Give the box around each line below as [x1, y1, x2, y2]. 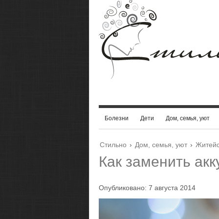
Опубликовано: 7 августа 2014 [99, 184, 196, 192]
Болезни [105, 115, 129, 122]
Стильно [100, 141, 127, 149]
